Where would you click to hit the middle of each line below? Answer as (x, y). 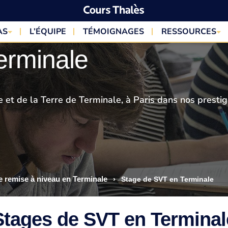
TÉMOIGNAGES (114, 32)
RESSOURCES (189, 32)
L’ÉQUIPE (48, 32)
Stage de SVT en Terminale (166, 179)
